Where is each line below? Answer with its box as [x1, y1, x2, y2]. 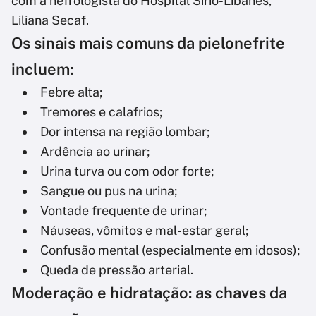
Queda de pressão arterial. [40, 262, 193, 278]
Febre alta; [40, 85, 102, 100]
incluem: [11, 60, 73, 79]
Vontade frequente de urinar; [40, 203, 207, 219]
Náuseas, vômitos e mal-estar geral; [40, 223, 248, 238]
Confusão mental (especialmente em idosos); [40, 243, 300, 258]
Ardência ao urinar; [40, 144, 150, 159]
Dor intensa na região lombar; [40, 124, 209, 140]
